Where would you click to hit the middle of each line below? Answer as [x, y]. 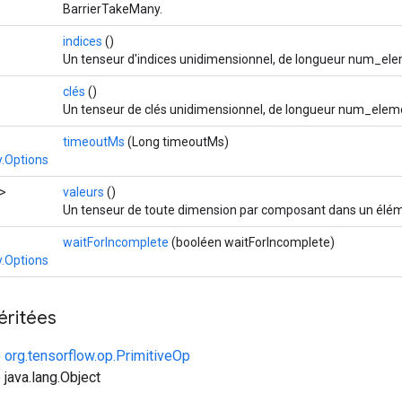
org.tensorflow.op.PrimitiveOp [97, 355]
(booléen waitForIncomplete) [252, 242]
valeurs [83, 192]
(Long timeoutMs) [177, 141]
